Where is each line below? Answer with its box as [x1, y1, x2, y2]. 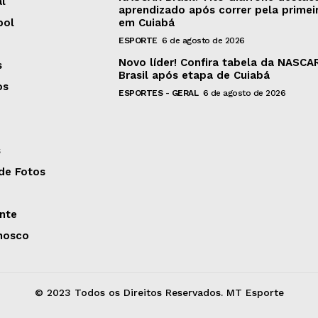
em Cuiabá [119, 16, 175, 30]
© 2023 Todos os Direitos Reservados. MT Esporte [34, 287, 284, 299]
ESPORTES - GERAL [119, 88, 199, 99]
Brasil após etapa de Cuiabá [119, 69, 270, 82]
